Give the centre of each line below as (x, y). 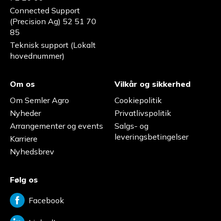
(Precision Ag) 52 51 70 (53, 21)
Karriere (24, 139)
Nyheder (25, 113)
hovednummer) (37, 56)
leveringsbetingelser (151, 137)
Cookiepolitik (138, 100)
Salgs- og (131, 126)
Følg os (24, 180)
